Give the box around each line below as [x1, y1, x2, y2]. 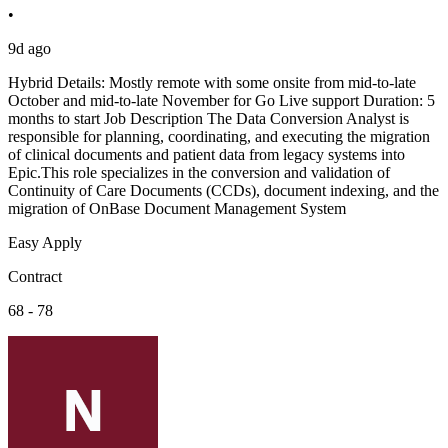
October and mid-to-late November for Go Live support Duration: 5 [8, 92, 435, 110]
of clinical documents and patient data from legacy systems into [8, 146, 405, 164]
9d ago [8, 40, 51, 58]
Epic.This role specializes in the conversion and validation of [8, 164, 390, 182]
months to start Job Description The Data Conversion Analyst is [8, 110, 409, 128]
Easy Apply [8, 234, 82, 252]
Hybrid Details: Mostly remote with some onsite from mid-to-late [8, 74, 416, 92]
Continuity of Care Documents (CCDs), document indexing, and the [8, 182, 439, 200]
